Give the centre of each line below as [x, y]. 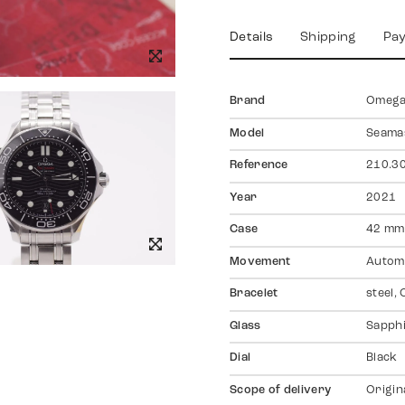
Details [252, 38]
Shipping [328, 38]
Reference [259, 166]
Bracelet [254, 294]
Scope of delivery [281, 390]
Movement [260, 262]
